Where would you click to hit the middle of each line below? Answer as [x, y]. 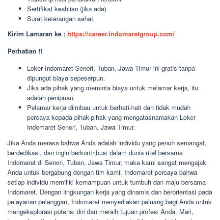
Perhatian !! [25, 51]
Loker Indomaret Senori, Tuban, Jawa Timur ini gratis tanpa [111, 68]
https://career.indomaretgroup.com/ [121, 34]
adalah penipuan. [51, 97]
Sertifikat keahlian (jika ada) [67, 8]
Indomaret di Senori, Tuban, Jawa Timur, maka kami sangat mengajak [107, 162]
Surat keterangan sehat [60, 18]
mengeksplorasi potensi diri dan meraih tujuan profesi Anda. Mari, [100, 211]
